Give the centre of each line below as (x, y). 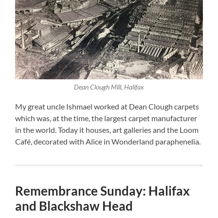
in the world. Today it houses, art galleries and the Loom (107, 130)
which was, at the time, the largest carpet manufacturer (106, 118)
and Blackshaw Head (74, 206)
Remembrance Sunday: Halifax (103, 191)
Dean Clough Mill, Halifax (109, 87)
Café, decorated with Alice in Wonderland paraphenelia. (108, 142)
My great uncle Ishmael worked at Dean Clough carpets (107, 107)
